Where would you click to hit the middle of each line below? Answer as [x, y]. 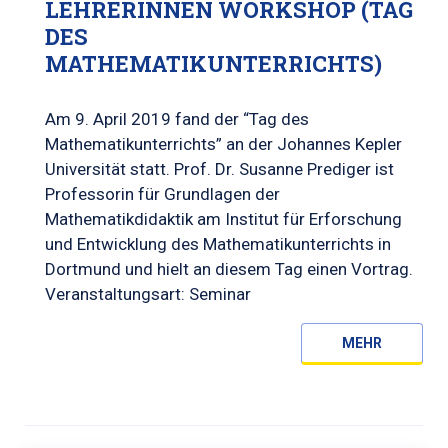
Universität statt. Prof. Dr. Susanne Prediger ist [219, 169]
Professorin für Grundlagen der [162, 194]
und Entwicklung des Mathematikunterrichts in [218, 244]
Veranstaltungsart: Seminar [148, 294]
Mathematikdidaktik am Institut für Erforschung [223, 219]
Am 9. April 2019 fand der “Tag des [177, 119]
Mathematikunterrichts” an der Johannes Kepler [223, 144]
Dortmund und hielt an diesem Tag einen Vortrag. [229, 269]
